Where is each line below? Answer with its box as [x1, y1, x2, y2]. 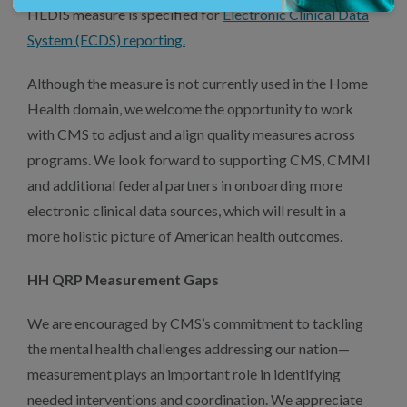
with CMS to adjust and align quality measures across [27, 125, 355, 143]
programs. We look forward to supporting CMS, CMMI [27, 151, 371, 168]
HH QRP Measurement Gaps [27, 271, 219, 288]
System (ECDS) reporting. [27, 31, 185, 48]
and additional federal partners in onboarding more [27, 176, 342, 194]
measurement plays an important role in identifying [27, 365, 341, 382]
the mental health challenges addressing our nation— [27, 340, 350, 357]
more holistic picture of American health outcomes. [27, 227, 342, 244]
